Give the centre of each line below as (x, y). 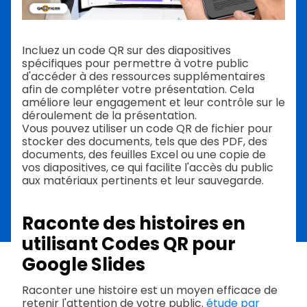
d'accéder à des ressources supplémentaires (144, 76)
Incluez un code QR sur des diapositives (126, 50)
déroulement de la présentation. (109, 115)
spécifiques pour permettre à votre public (135, 63)
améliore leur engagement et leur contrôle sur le (153, 102)
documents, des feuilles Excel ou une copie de (144, 154)
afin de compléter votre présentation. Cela (138, 89)
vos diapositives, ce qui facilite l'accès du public (148, 167)
